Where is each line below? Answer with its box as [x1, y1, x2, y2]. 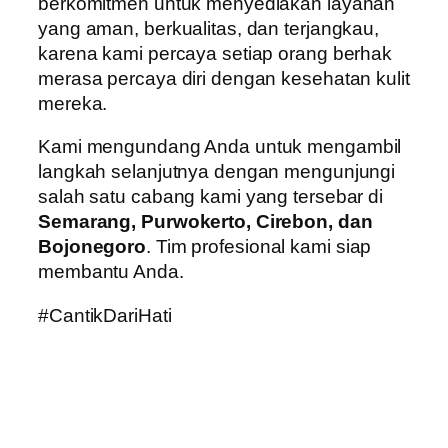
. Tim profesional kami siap [146, 236, 372, 258]
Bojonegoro [38, 236, 147, 258]
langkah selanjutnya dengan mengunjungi [38, 161, 396, 183]
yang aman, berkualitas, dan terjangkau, [38, 17, 380, 39]
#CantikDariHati [38, 304, 172, 326]
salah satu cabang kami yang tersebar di [38, 186, 384, 208]
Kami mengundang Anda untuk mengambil [38, 136, 402, 158]
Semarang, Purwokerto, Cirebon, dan [38, 211, 373, 233]
